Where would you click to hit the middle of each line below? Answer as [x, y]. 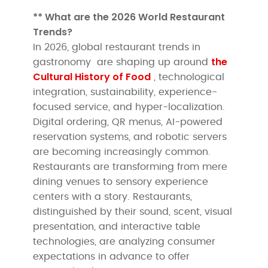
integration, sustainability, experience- [125, 92]
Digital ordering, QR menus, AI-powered [128, 122]
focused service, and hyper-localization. [129, 107]
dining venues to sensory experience [121, 182]
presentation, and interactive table [117, 226]
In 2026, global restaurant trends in [117, 47]
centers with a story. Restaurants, [113, 197]
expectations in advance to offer [112, 256]
